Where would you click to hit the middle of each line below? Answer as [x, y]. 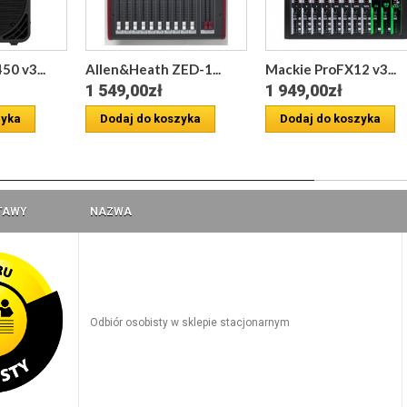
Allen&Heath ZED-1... [153, 69]
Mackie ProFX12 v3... [330, 69]
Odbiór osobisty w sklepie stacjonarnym [189, 323]
